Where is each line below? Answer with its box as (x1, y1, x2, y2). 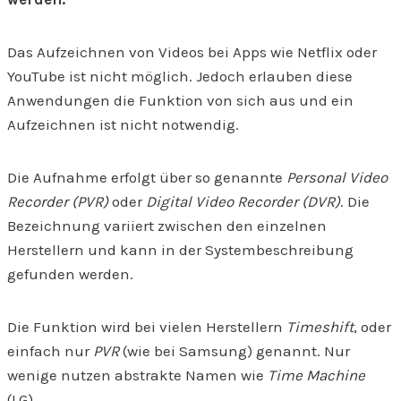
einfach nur (7, 342, 93, 361)
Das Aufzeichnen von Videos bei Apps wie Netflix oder (7, 43, 377, 62)
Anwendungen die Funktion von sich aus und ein (7, 91, 354, 110)
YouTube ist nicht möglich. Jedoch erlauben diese (7, 67, 353, 86)
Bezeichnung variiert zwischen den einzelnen (7, 217, 327, 235)
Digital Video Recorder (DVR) (146, 192, 340, 211)
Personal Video (286, 168, 388, 187)
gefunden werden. (7, 265, 133, 284)
